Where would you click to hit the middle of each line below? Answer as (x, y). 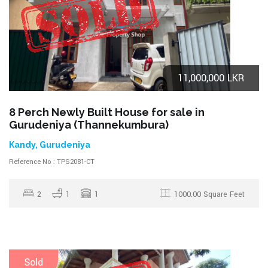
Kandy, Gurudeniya (50, 144)
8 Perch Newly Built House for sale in (107, 112)
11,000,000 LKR (211, 78)
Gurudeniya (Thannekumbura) (89, 124)
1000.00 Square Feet (209, 194)
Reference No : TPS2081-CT (52, 162)
